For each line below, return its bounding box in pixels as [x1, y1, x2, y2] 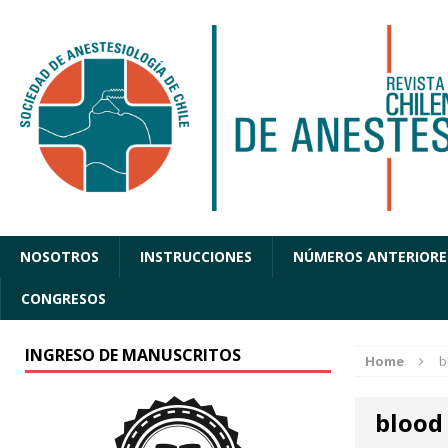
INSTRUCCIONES [140, 247, 252, 267]
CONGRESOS [21, 289, 106, 309]
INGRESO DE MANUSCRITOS [25, 344, 241, 367]
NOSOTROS [20, 247, 99, 267]
